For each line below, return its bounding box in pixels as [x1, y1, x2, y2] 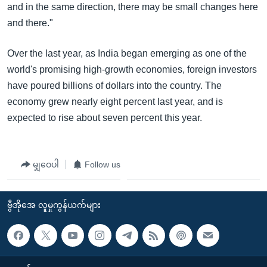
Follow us [85, 159, 120, 169]
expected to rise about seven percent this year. [7, 113, 202, 123]
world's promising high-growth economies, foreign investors [7, 64, 257, 74]
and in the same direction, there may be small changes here [7, 2, 258, 12]
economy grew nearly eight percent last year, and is [7, 97, 223, 107]
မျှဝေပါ [33, 159, 59, 169]
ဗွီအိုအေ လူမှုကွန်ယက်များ [7, 200, 101, 210]
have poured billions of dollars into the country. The [7, 80, 222, 91]
